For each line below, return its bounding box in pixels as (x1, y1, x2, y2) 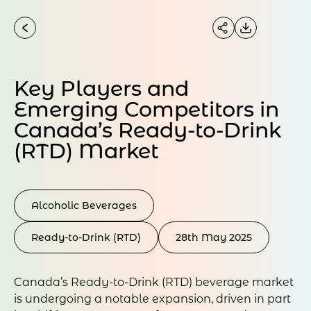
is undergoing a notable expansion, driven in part (14, 292, 291, 305)
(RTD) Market (14, 138, 159, 164)
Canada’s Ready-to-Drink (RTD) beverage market (14, 276, 294, 289)
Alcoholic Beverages (31, 199, 137, 212)
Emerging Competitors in (14, 96, 279, 122)
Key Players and (14, 76, 189, 101)
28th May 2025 (176, 231, 252, 244)
